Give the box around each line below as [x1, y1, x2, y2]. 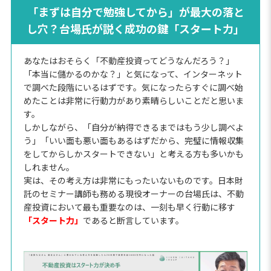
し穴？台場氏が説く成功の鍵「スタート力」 [27, 20, 244, 36]
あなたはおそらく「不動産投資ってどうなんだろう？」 [23, 54, 234, 67]
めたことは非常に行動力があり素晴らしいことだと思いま [23, 94, 244, 106]
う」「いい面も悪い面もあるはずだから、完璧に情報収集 [23, 134, 244, 146]
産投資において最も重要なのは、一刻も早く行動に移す [23, 200, 235, 213]
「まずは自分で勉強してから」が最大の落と [27, 3, 244, 19]
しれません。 [23, 160, 74, 173]
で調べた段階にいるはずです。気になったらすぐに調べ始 [23, 80, 243, 93]
